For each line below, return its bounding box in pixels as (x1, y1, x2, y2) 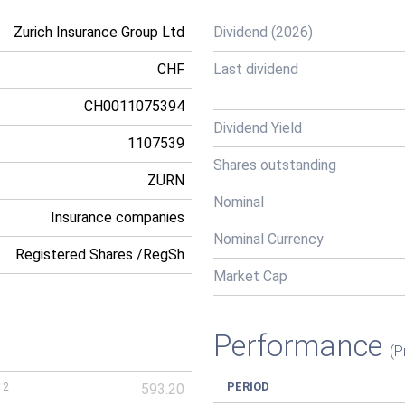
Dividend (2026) (213, 24, 313, 41)
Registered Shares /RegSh (15, 246, 184, 263)
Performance (213, 328, 390, 363)
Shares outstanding (213, 156, 336, 174)
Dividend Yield (213, 119, 302, 137)
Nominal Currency (213, 231, 324, 248)
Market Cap (213, 268, 287, 285)
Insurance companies (51, 209, 184, 226)
